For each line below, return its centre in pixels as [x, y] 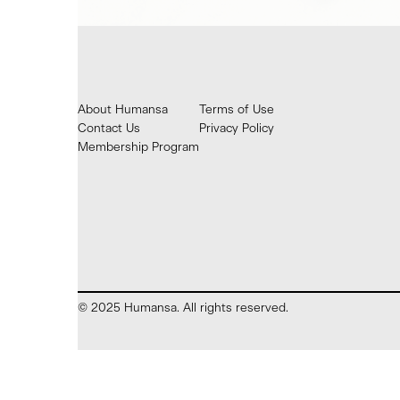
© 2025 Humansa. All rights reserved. [183, 308]
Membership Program [138, 147]
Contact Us [109, 128]
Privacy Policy [237, 128]
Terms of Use [237, 109]
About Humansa [123, 109]
